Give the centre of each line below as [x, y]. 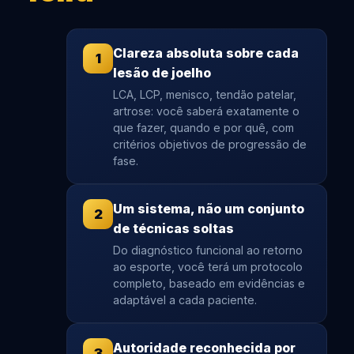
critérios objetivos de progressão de [210, 145]
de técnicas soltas [173, 229]
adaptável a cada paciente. [185, 300]
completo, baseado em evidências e [209, 284]
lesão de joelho [162, 73]
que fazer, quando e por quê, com [203, 128]
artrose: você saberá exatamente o [206, 111]
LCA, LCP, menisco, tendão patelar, [205, 95]
